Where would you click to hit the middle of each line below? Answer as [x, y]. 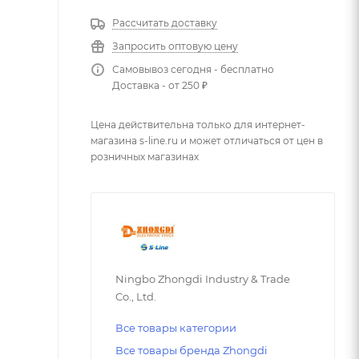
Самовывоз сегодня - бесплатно [193, 69]
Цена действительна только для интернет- [198, 125]
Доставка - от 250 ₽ [160, 85]
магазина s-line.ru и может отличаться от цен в [207, 141]
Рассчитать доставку [165, 23]
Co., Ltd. [136, 296]
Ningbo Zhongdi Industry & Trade [203, 278]
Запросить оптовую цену [175, 46]
